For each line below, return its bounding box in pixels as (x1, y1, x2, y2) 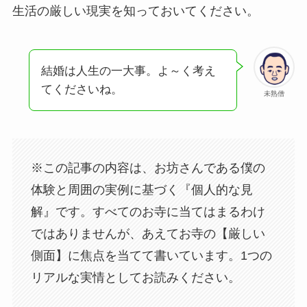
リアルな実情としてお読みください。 (30, 270, 241, 284)
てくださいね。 (40, 83, 123, 97)
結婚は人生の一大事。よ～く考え (40, 64, 216, 78)
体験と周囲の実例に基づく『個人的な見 (30, 182, 253, 197)
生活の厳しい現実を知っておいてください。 (12, 4, 259, 19)
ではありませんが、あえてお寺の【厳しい (30, 226, 265, 241)
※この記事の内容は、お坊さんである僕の (30, 160, 265, 175)
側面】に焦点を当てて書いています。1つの (30, 248, 272, 262)
